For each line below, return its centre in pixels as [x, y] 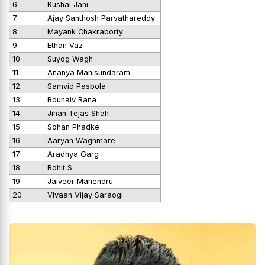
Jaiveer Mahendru [81, 181]
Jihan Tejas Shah [78, 113]
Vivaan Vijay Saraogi [85, 195]
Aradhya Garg [73, 154]
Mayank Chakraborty [86, 31]
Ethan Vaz [65, 45]
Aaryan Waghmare [83, 140]
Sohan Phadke [73, 127]
